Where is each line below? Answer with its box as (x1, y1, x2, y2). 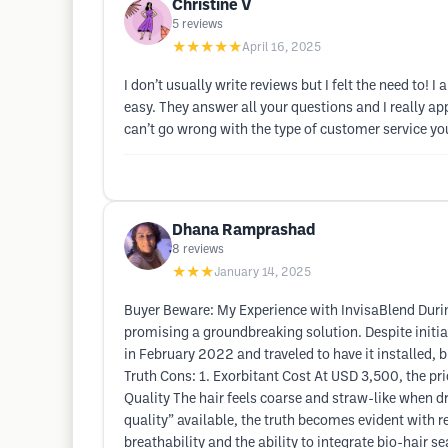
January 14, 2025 (214, 267, 311, 278)
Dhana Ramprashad (172, 223, 315, 238)
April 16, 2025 (242, 42, 321, 53)
